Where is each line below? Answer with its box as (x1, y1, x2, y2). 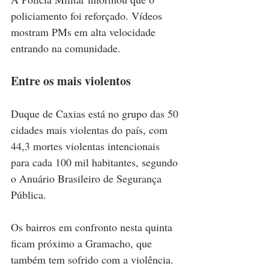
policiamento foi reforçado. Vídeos (11, 8, 165, 23)
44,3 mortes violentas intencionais (11, 138, 163, 153)
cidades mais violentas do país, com (11, 122, 171, 137)
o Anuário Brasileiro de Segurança (11, 171, 165, 186)
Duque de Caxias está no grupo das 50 (11, 106, 181, 121)
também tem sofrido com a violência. (11, 252, 177, 267)
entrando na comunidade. (11, 40, 121, 55)
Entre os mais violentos (11, 71, 131, 89)
